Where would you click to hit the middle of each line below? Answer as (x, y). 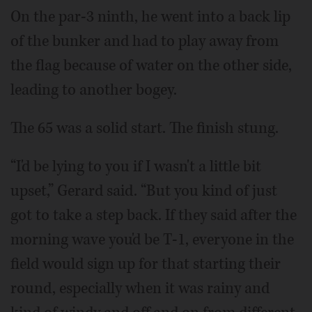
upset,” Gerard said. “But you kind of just (144, 190)
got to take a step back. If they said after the (154, 215)
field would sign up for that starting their (146, 264)
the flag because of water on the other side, (151, 65)
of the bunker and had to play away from (145, 41)
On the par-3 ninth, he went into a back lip (150, 16)
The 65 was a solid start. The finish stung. (145, 128)
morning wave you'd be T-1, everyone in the (152, 239)
